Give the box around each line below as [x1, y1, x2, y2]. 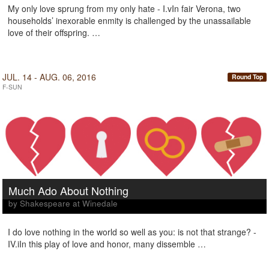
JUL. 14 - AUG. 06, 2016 [2, 71, 96, 83]
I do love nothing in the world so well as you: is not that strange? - [8, 226, 256, 238]
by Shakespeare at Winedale [8, 198, 118, 209]
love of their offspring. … [8, 26, 100, 38]
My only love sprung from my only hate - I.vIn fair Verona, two [8, 2, 241, 14]
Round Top [231, 72, 263, 82]
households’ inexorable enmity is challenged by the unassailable [8, 14, 251, 26]
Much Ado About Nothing [8, 183, 128, 198]
